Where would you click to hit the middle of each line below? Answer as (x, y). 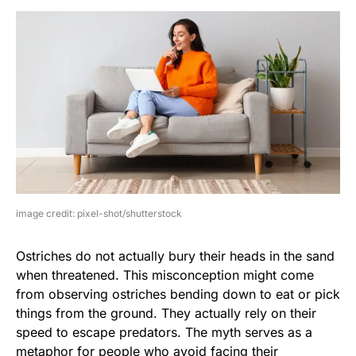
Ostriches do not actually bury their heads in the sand (175, 255)
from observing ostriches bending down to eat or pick (178, 294)
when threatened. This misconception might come (165, 275)
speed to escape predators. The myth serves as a (164, 332)
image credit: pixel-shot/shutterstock (99, 213)
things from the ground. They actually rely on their (166, 313)
